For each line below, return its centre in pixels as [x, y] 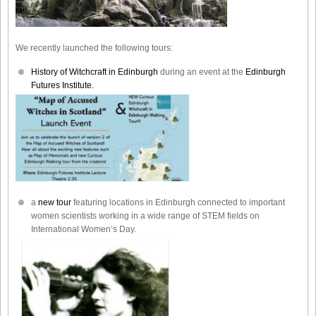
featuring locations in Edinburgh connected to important [179, 202]
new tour [56, 202]
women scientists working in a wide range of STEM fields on [145, 215]
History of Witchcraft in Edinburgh [95, 72]
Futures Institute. [63, 85]
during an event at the [202, 72]
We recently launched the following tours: [94, 48]
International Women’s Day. [84, 229]
